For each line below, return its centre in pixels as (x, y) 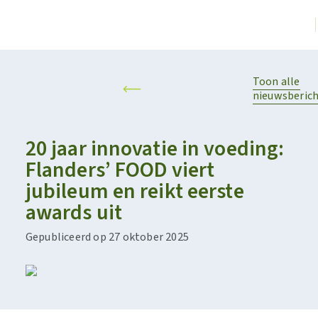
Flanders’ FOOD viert (120, 170)
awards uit (73, 213)
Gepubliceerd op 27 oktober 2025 (107, 237)
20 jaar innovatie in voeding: (155, 149)
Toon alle (276, 82)
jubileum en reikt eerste (135, 191)
